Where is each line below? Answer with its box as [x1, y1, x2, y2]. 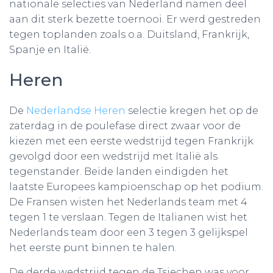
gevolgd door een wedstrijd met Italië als [9, 151, 218, 162]
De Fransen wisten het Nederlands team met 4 [9, 196, 247, 208]
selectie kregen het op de [126, 105, 258, 116]
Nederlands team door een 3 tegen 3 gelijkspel [9, 227, 248, 238]
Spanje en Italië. [9, 44, 91, 55]
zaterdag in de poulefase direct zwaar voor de [9, 120, 241, 132]
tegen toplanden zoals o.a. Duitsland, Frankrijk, [9, 29, 249, 40]
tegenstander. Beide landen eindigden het [9, 166, 229, 177]
